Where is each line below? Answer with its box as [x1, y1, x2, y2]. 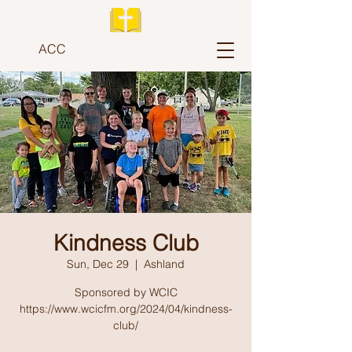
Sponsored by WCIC [74, 285, 178, 299]
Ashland [144, 257, 185, 271]
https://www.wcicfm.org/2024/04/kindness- [19, 302, 233, 316]
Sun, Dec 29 [67, 257, 129, 271]
